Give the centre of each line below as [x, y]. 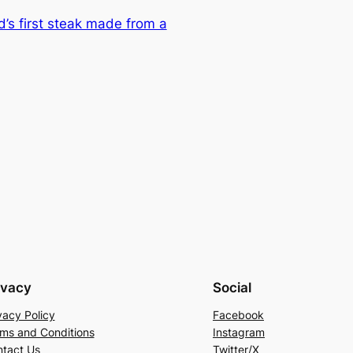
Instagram [239, 333]
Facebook [238, 315]
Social [232, 288]
